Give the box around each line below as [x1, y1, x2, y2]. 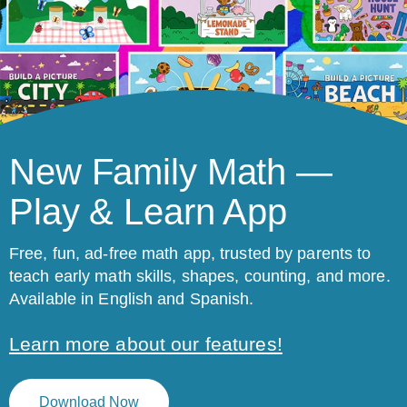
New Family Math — [9, 151, 333, 192]
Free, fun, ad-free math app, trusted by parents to [9, 243, 372, 263]
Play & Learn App [9, 191, 288, 232]
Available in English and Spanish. [9, 289, 254, 308]
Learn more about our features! [9, 333, 283, 354]
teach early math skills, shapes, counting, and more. [9, 266, 391, 285]
